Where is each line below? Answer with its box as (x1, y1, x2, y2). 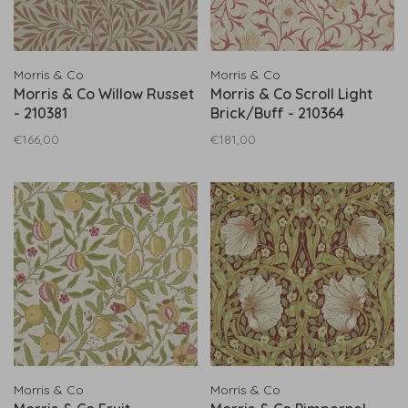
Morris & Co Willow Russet (14, 85, 194, 103)
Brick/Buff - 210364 (210, 104, 344, 122)
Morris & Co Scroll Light (210, 85, 372, 103)
